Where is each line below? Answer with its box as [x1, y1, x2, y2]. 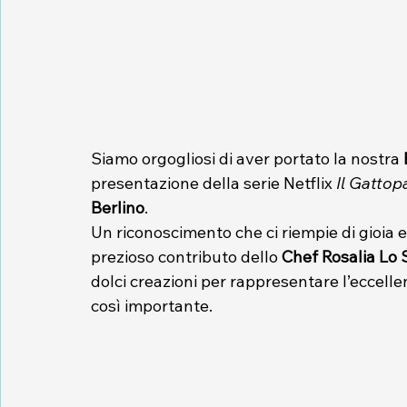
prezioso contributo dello [91, 245, 282, 267]
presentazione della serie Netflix [91, 172, 336, 194]
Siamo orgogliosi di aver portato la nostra [91, 147, 403, 169]
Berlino [91, 196, 144, 218]
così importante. [91, 294, 213, 316]
